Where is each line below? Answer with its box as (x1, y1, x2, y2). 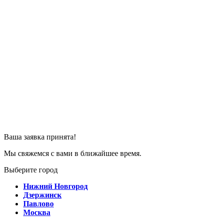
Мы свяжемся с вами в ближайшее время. (4, 149, 141, 157)
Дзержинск (23, 191, 62, 199)
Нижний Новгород (23, 182, 88, 190)
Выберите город (4, 166, 58, 174)
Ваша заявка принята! (4, 133, 76, 141)
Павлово (23, 200, 54, 208)
